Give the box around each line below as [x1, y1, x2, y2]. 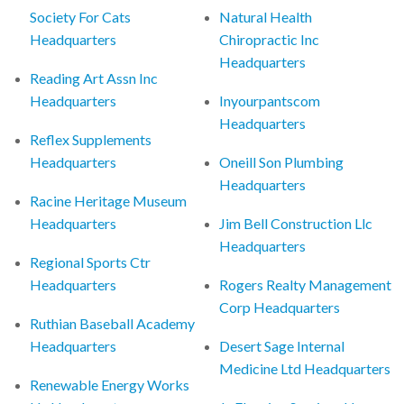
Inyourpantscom [219, 91, 321, 109]
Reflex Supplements [30, 130, 152, 148]
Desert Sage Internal [219, 336, 345, 354]
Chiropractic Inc [219, 30, 320, 48]
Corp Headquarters [219, 298, 341, 316]
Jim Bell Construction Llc [219, 214, 373, 232]
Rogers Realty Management [219, 275, 392, 293]
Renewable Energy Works [30, 375, 190, 393]
